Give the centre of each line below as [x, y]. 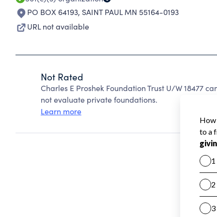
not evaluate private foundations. [99, 100]
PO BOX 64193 [53, 12]
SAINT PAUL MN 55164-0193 [130, 12]
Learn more [61, 111]
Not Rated [62, 77]
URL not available [58, 26]
